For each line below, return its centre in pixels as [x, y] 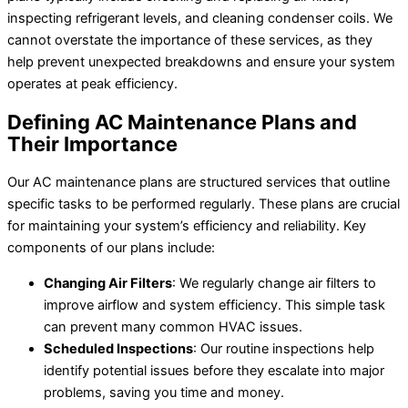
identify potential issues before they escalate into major [214, 370]
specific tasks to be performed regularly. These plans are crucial [204, 204]
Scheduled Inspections [118, 348]
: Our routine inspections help [284, 348]
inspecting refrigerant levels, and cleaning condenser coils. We [200, 18]
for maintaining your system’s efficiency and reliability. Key [187, 226]
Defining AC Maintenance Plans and [182, 122]
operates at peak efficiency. [92, 83]
